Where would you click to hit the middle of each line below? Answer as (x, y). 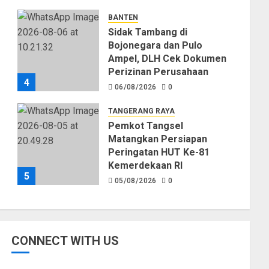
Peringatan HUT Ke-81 (159, 153)
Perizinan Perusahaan (159, 72)
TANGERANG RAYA (142, 111)
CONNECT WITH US (65, 241)
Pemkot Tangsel (146, 126)
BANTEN (123, 18)
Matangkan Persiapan (158, 139)
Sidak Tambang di (148, 32)
